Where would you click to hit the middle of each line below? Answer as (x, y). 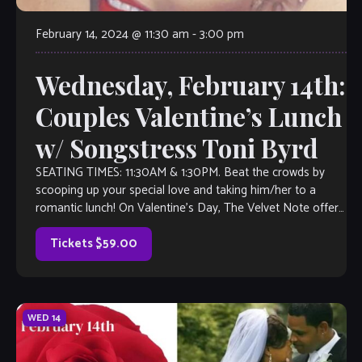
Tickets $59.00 (93, 244)
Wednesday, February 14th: (190, 85)
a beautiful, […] (72, 226)
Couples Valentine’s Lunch (188, 117)
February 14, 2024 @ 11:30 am (112, 35)
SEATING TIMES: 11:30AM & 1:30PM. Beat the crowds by (180, 173)
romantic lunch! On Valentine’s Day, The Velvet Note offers (189, 208)
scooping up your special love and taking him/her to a (175, 191)
